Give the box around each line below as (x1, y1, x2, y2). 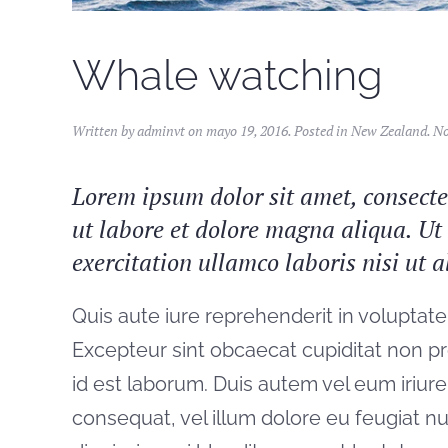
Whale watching (72, 50, 383, 100)
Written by (72, 120, 137, 140)
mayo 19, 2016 (206, 120, 288, 140)
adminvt (137, 120, 185, 140)
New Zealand (351, 120, 427, 140)
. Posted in (288, 120, 351, 140)
